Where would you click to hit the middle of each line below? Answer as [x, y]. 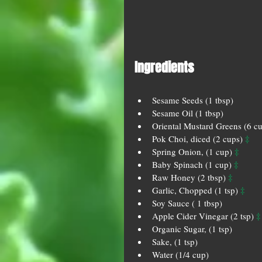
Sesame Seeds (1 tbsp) [195, 100]
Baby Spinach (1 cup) [193, 164]
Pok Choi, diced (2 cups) [199, 139]
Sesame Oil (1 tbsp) [190, 113]
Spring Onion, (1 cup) [193, 151]
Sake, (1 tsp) [177, 242]
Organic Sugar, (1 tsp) [194, 229]
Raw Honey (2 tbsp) [190, 177]
